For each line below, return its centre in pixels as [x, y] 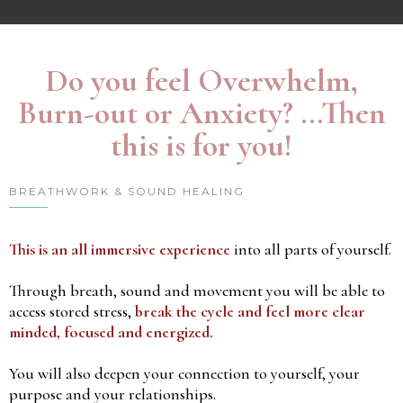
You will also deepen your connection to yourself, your [184, 373]
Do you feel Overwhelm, [201, 81]
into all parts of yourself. [311, 249]
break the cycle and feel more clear [250, 311]
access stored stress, [72, 311]
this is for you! [201, 145]
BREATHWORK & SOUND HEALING [127, 191]
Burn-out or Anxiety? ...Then [201, 113]
